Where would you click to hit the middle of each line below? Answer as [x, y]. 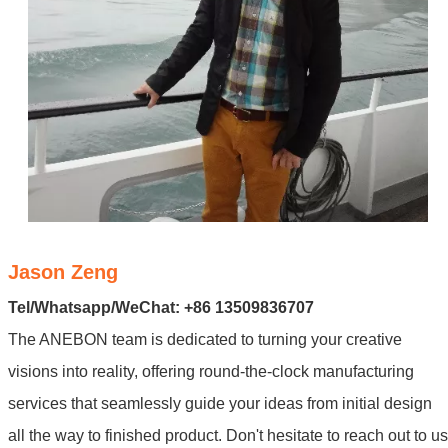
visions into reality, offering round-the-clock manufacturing [211, 371]
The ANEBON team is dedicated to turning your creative [205, 339]
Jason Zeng [63, 271]
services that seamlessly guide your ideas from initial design [220, 403]
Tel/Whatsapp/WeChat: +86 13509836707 [161, 307]
